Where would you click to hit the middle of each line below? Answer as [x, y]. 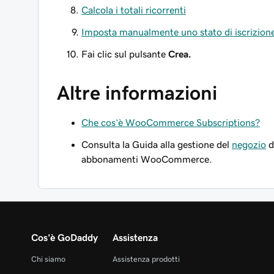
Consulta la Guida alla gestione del [157, 144]
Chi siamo [48, 259]
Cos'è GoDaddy [65, 237]
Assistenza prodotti [146, 259]
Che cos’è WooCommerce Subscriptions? [171, 122]
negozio [249, 144]
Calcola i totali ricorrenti [134, 10]
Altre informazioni [137, 93]
